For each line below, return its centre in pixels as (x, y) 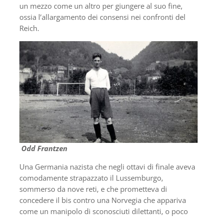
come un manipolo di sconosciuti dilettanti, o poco (104, 211)
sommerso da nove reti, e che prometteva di (93, 189)
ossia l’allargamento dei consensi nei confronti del (102, 17)
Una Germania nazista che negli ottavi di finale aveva (107, 166)
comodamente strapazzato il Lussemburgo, (91, 178)
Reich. (29, 28)
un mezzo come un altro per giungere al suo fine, (101, 6)
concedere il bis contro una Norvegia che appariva (103, 200)
